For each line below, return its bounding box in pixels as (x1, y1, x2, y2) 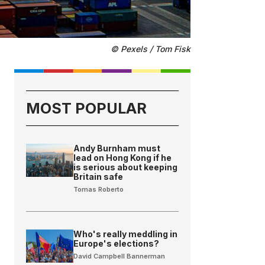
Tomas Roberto (73, 185, 124, 194)
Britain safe (73, 172, 124, 182)
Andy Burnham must (73, 143, 161, 154)
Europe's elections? (73, 238, 160, 249)
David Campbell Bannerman (73, 252, 166, 261)
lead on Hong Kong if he (73, 153, 172, 163)
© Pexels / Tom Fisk (111, 44, 190, 54)
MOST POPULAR (26, 99, 147, 118)
